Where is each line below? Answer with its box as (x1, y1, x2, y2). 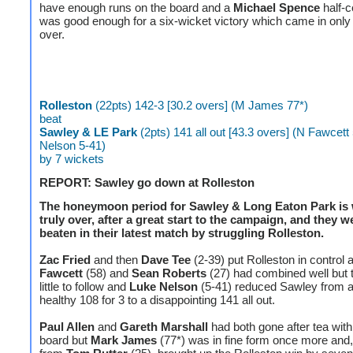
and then (91, 253, 141, 266)
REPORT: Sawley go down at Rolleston (39, 176, 255, 189)
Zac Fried (39, 253, 91, 266)
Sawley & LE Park (39, 125, 137, 139)
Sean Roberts (132, 266, 206, 280)
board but (39, 333, 91, 347)
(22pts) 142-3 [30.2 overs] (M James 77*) (92, 98, 308, 112)
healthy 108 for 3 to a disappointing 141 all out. (39, 293, 275, 307)
